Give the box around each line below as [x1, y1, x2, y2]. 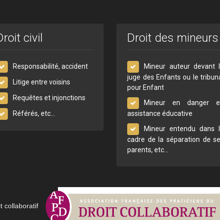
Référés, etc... [12, 109, 55, 117]
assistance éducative [127, 109, 193, 117]
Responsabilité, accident [12, 62, 88, 70]
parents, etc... [127, 145, 169, 154]
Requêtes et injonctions [12, 93, 85, 102]
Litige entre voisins [12, 78, 70, 86]
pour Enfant [127, 83, 165, 91]
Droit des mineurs [127, 30, 219, 45]
